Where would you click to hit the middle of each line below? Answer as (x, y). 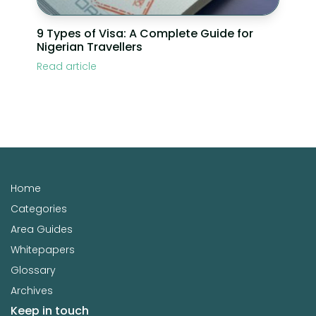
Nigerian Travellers (90, 47)
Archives (32, 291)
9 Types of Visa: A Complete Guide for (145, 34)
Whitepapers (43, 250)
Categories (39, 209)
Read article (67, 67)
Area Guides (42, 230)
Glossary (33, 271)
